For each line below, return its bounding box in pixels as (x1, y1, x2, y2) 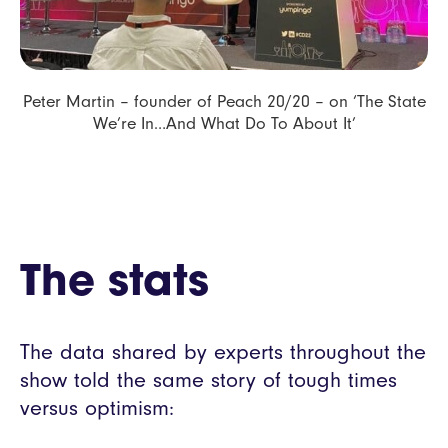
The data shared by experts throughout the (20, 338, 426, 365)
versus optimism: (20, 394, 174, 421)
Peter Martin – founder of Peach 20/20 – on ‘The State (22, 90, 426, 111)
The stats (20, 262, 209, 306)
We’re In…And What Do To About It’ (92, 112, 356, 133)
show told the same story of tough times (20, 366, 397, 393)
